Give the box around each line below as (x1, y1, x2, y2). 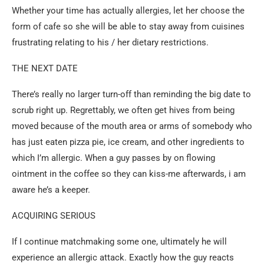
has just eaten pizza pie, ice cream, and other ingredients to (12, 137, 245, 147)
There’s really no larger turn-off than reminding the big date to (12, 89, 251, 100)
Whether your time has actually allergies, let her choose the (12, 5, 245, 16)
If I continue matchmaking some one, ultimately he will (12, 236, 227, 247)
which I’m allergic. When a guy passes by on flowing (12, 153, 215, 163)
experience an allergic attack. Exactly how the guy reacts (12, 252, 234, 263)
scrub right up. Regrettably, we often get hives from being (12, 105, 235, 115)
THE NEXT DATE (12, 63, 78, 74)
